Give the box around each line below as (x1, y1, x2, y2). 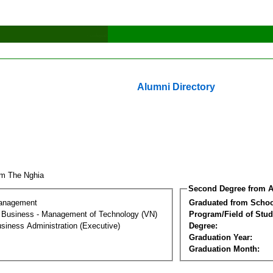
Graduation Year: (189, 232, 252, 242)
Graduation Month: (189, 244, 260, 253)
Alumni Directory (137, 82, 215, 92)
